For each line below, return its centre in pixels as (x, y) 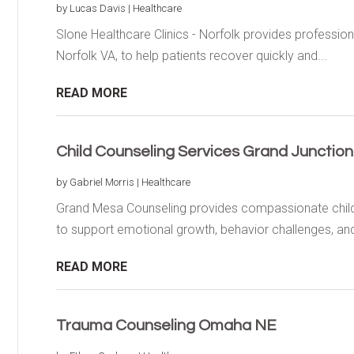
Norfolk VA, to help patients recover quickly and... (191, 55)
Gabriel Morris (102, 182)
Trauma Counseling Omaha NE (166, 325)
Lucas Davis (97, 8)
